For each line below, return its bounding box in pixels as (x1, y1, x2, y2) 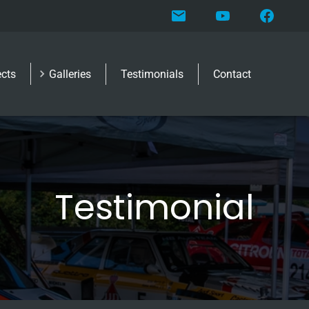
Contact (213, 67, 251, 81)
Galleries (49, 67, 91, 81)
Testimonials (121, 67, 183, 81)
